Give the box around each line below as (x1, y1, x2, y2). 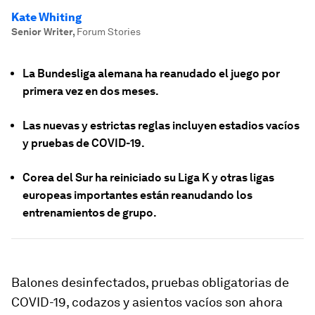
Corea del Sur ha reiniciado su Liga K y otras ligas (22, 171, 274, 184)
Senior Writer (11, 26, 72, 37)
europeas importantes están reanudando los (22, 188, 252, 202)
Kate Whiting (11, 11, 82, 24)
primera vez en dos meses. (22, 84, 159, 98)
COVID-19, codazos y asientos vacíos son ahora (11, 295, 283, 309)
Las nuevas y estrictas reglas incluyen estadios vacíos (22, 119, 300, 132)
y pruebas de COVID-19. (22, 136, 145, 150)
